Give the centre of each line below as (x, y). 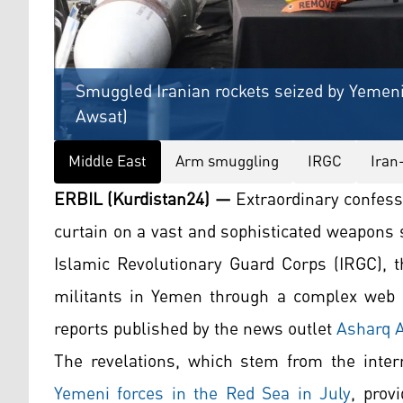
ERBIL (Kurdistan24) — (143, 200)
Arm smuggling (227, 162)
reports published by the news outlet (195, 330)
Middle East (107, 162)
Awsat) (102, 117)
